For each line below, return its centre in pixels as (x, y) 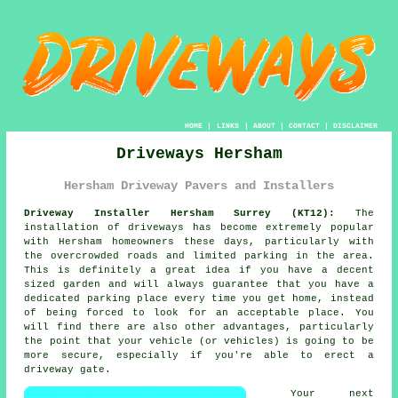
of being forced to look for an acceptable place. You (199, 313)
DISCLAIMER (355, 126)
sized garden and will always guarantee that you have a (199, 285)
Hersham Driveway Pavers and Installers (199, 186)
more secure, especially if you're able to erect (196, 356)
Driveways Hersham (199, 154)
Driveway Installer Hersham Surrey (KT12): (179, 214)
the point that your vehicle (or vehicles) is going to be (199, 342)
